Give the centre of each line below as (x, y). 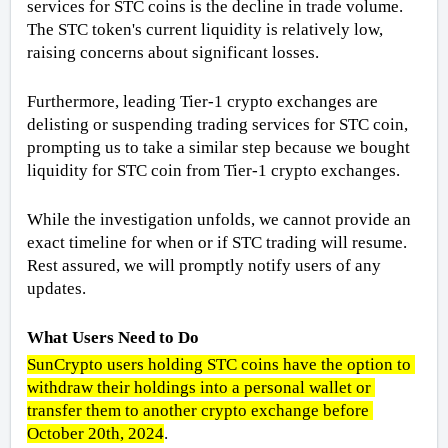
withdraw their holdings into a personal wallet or (199, 388)
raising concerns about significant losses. (175, 53)
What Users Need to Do (113, 338)
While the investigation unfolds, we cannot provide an (219, 220)
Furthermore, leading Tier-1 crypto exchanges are (202, 102)
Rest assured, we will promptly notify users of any (204, 266)
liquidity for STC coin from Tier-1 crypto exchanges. (215, 171)
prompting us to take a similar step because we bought (218, 148)
